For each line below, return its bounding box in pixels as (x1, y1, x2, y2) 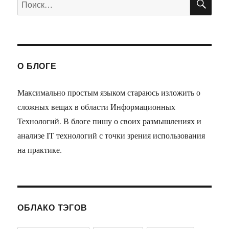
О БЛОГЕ (17, 59, 57, 72)
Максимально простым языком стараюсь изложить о (17, 86, 201, 98)
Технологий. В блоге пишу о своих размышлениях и (17, 115, 202, 126)
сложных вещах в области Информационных (17, 101, 176, 112)
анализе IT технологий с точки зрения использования (17, 129, 205, 141)
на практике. (17, 144, 62, 155)
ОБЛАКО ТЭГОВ (17, 201, 87, 213)
